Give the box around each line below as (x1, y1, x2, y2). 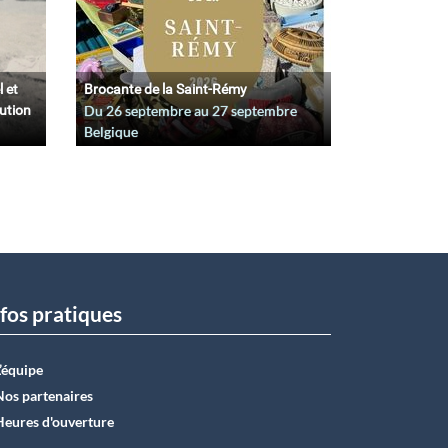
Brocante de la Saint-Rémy (84, 80, 247, 97)
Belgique (84, 122, 138, 140)
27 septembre (212, 101, 297, 119)
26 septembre (106, 101, 191, 119)
